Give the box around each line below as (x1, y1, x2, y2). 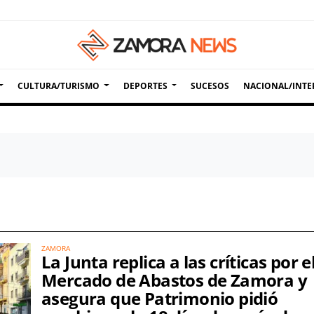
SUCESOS (190, 79, 229, 92)
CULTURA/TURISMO (18, 79, 100, 92)
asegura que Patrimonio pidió (41, 287, 278, 310)
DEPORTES (123, 79, 168, 92)
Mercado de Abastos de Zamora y (41, 268, 307, 292)
